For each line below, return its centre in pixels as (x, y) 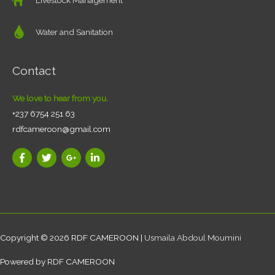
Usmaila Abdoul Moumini (193, 237)
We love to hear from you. (60, 99)
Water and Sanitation (74, 32)
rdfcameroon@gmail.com (61, 129)
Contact (34, 71)
